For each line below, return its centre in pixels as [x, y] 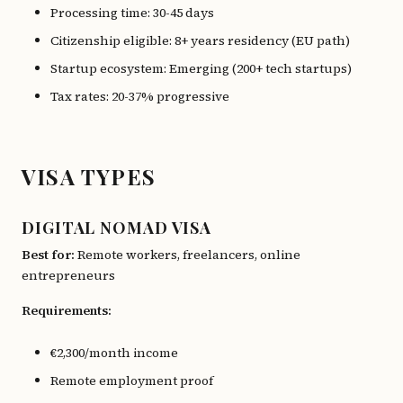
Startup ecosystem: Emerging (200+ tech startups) [201, 68]
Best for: [48, 255]
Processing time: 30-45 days [132, 13]
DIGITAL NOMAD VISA [117, 228]
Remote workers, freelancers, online [188, 255]
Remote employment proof [132, 381]
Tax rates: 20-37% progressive [140, 96]
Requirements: [67, 310]
